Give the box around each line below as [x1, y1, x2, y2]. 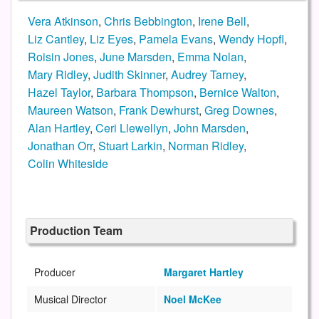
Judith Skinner [93, 66, 165, 83]
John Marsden [173, 120, 246, 137]
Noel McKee [164, 292, 221, 307]
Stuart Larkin [98, 137, 162, 155]
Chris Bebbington [103, 13, 192, 30]
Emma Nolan [177, 48, 244, 66]
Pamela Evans [138, 31, 213, 48]
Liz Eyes [89, 31, 133, 48]
